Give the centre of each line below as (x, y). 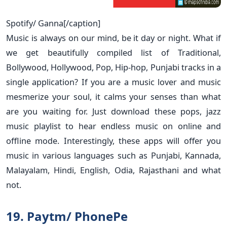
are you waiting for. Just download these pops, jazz (113, 111)
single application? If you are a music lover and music (113, 82)
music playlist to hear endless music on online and (113, 126)
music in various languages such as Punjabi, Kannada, (113, 155)
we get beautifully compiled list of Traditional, (113, 52)
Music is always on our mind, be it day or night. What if (113, 37)
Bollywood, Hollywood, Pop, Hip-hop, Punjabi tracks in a (113, 67)
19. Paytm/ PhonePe (67, 216)
